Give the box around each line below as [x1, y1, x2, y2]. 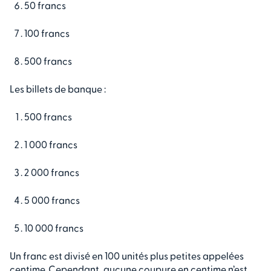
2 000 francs [24, 166, 79, 178]
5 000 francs [24, 194, 80, 206]
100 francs [24, 27, 70, 39]
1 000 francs [24, 138, 77, 150]
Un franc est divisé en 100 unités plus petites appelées [10, 249, 244, 261]
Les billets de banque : [10, 82, 106, 94]
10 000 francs [24, 221, 83, 233]
